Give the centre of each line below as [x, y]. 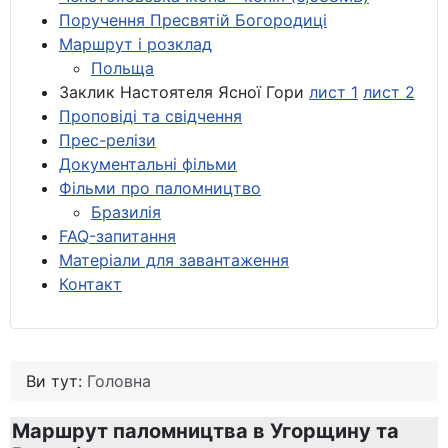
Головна [119, 380]
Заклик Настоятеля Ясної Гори [184, 91]
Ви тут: [56, 380]
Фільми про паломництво [160, 187]
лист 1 [333, 91]
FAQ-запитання [117, 235]
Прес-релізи [107, 139]
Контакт [90, 283]
